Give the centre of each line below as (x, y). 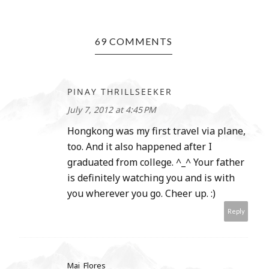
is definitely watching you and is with (151, 178)
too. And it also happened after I (140, 147)
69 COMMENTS (133, 41)
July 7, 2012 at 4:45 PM (112, 110)
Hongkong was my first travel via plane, (156, 131)
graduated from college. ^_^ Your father (156, 162)
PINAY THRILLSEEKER (120, 92)
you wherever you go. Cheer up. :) (141, 194)
